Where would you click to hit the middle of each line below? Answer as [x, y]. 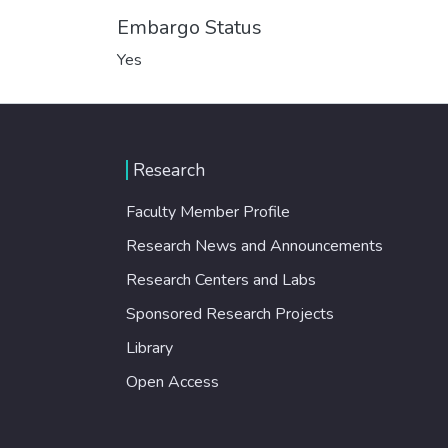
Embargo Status [189, 27]
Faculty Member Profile [208, 211]
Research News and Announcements [254, 245]
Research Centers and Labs [221, 279]
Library [149, 347]
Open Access [172, 381]
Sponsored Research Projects [230, 313]
